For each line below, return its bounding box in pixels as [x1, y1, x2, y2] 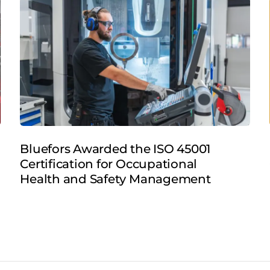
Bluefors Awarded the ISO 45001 [20, 142, 211, 157]
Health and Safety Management [20, 172, 211, 187]
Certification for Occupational [20, 157, 198, 172]
